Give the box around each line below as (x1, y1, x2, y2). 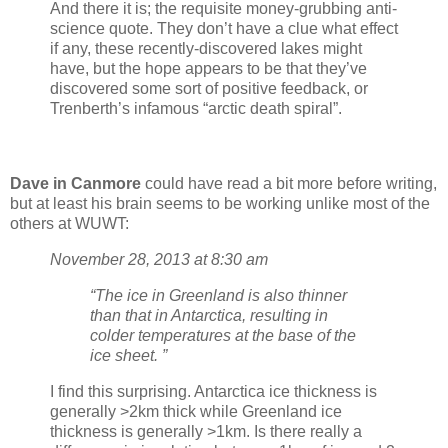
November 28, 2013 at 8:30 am (50, 251, 268, 269)
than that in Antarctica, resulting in (90, 307, 328, 324)
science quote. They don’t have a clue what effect (50, 19, 398, 37)
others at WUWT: (10, 215, 129, 233)
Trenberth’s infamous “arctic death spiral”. (50, 99, 342, 117)
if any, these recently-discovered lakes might (50, 39, 362, 57)
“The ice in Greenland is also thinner (90, 287, 347, 304)
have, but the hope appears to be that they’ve (50, 59, 367, 77)
